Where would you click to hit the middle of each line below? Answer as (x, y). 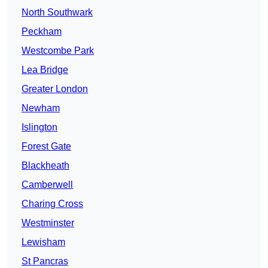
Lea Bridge (45, 70)
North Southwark (57, 13)
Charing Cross (52, 204)
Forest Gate (46, 147)
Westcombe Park (58, 51)
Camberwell (47, 185)
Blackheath (45, 166)
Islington (39, 127)
